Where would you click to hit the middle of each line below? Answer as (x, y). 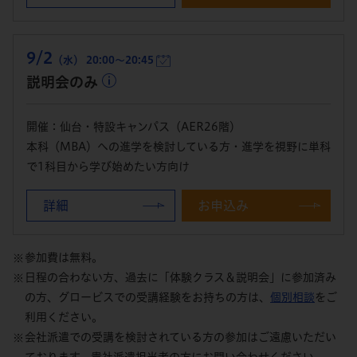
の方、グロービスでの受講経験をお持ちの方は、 (147, 298)
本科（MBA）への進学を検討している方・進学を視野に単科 (178, 147)
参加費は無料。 (64, 258)
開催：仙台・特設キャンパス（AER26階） (133, 127)
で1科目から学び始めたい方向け (108, 167)
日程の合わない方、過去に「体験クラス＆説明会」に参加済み (180, 278)
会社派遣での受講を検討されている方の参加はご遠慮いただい (180, 337)
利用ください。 (64, 318)
